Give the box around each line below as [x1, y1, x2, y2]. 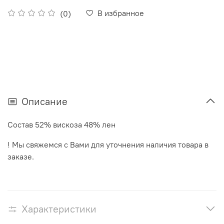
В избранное [97, 8, 144, 18]
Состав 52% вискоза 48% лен [7, 119, 115, 129]
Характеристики [21, 202, 96, 215]
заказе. [7, 151, 34, 161]
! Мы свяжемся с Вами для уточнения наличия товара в [7, 139, 208, 149]
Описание [21, 94, 67, 107]
